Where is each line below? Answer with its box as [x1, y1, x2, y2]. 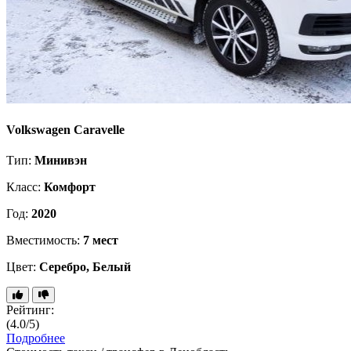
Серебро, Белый [39, 260, 131, 274]
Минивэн [34, 154, 87, 168]
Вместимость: [6, 233, 83, 248]
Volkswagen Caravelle [6, 122, 125, 136]
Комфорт [44, 180, 96, 194]
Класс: [6, 180, 44, 194]
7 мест [83, 233, 118, 248]
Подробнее [6, 331, 65, 346]
